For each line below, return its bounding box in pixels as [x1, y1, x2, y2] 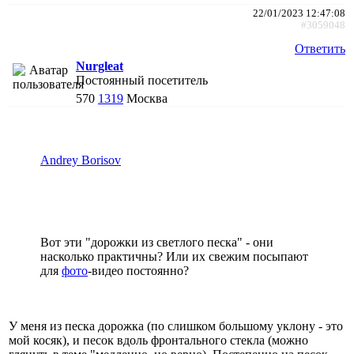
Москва [126, 91, 168, 105]
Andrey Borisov [40, 153, 121, 167]
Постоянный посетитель [76, 73, 208, 87]
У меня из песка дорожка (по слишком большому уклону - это [9, 318, 343, 333]
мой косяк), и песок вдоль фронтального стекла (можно [9, 333, 308, 347]
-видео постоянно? [88, 263, 189, 277]
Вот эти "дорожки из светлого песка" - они [40, 235, 273, 249]
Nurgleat [76, 58, 123, 73]
